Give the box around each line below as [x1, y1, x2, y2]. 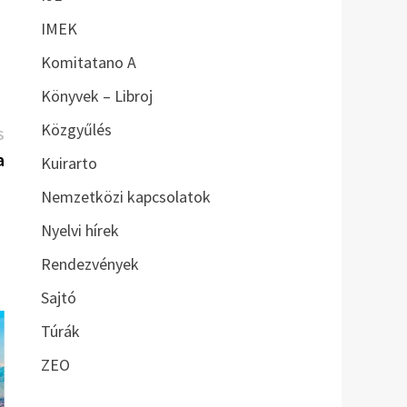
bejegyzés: [3, 147, 74, 169]
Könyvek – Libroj [40, 85, 153, 107]
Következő [3, 123, 77, 144]
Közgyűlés [40, 119, 112, 141]
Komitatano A [40, 52, 136, 74]
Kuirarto [40, 153, 97, 174]
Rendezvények [40, 253, 139, 275]
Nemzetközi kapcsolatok [40, 186, 211, 208]
